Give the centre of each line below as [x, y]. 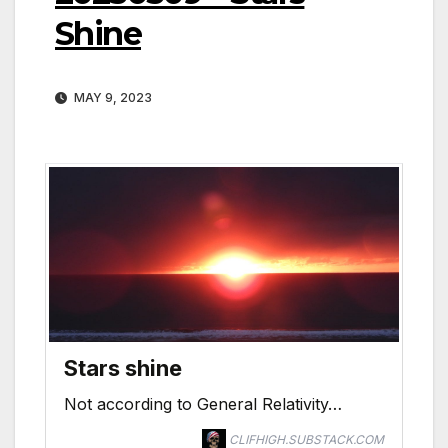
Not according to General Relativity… [203, 404]
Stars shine [123, 368]
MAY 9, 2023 [111, 98]
